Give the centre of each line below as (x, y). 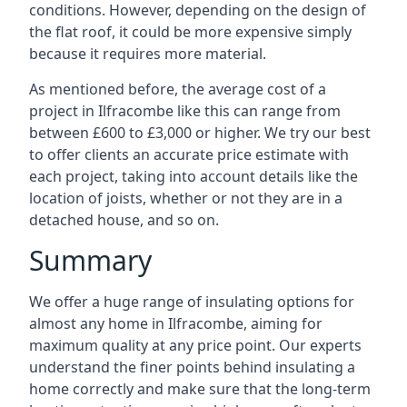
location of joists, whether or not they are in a (186, 198)
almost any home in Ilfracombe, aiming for (176, 323)
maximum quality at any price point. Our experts (195, 345)
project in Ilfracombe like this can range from (185, 111)
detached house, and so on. (124, 220)
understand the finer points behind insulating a (192, 367)
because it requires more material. (148, 54)
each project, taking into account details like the (194, 176)
